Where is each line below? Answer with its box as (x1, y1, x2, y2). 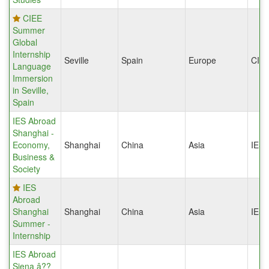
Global (13, 36, 37, 49)
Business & (13, 151, 55, 163)
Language (13, 60, 51, 73)
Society (13, 163, 40, 175)
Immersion (13, 72, 53, 85)
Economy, (13, 139, 50, 151)
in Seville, (13, 84, 49, 97)
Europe (189, 54, 216, 67)
